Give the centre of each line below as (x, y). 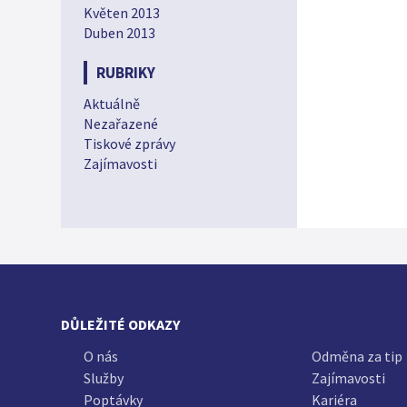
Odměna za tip (357, 356)
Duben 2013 (119, 33)
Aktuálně (112, 104)
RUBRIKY (126, 73)
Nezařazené (121, 124)
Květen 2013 (122, 13)
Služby (104, 378)
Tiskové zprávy (129, 144)
